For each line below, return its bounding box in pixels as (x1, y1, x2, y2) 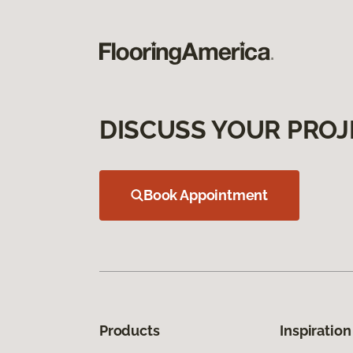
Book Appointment (143, 186, 269, 203)
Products (99, 321, 160, 339)
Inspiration (280, 321, 351, 339)
